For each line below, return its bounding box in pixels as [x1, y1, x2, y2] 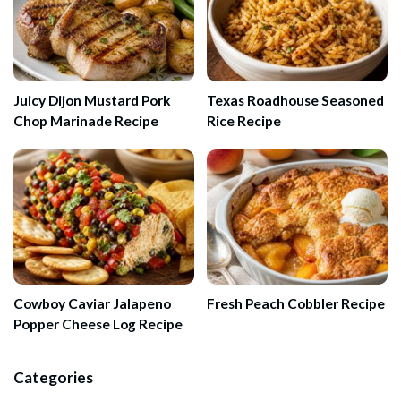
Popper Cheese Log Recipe [13, 316, 183, 333]
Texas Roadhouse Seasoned [207, 91, 384, 108]
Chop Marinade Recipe [13, 112, 158, 129]
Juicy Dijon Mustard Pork [13, 91, 171, 108]
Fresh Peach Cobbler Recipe [207, 295, 385, 312]
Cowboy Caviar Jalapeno [13, 295, 171, 312]
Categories [13, 368, 93, 388]
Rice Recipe [207, 112, 281, 129]
